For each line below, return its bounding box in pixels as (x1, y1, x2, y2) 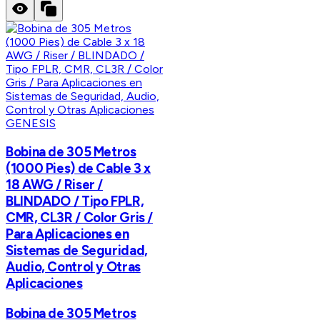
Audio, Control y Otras (6, 258, 141, 275)
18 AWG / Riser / (6, 176, 104, 193)
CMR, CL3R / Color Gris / (6, 209, 154, 226)
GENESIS (6, 116, 56, 131)
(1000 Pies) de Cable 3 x (6, 159, 151, 176)
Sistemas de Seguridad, (6, 241, 148, 259)
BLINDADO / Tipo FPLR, (6, 192, 144, 209)
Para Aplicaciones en (6, 225, 129, 242)
